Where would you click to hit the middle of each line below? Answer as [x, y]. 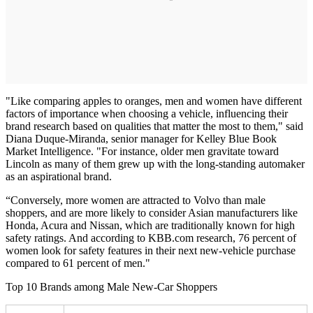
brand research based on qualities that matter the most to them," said [154, 126]
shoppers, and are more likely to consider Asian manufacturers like [152, 212]
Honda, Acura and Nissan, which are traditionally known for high [150, 225]
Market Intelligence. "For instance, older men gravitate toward [142, 151]
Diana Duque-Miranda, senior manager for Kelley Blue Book [141, 138]
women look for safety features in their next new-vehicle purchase [151, 250]
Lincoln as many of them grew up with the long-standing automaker [155, 163]
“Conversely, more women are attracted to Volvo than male [136, 200]
